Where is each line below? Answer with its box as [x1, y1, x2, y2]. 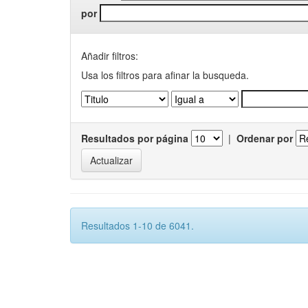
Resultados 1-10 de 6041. [81, 219, 194, 232]
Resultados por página [81, 131, 188, 145]
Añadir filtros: [81, 49, 138, 63]
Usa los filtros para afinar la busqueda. [81, 68, 249, 82]
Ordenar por [236, 131, 293, 145]
